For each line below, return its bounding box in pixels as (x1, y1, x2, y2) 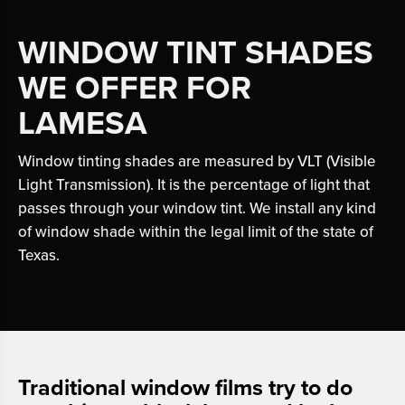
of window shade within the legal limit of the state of (18, 221, 373, 241)
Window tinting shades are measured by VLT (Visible (18, 151, 376, 171)
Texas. (18, 245, 60, 265)
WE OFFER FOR (18, 68, 251, 108)
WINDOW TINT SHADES (18, 33, 373, 72)
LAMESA (18, 103, 147, 143)
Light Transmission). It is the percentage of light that (18, 174, 370, 194)
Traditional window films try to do (18, 373, 353, 401)
